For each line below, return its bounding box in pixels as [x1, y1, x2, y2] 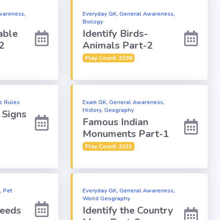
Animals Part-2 [82, 38, 153, 52]
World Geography [82, 194, 130, 202]
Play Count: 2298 [84, 54, 132, 62]
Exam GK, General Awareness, [82, 98, 165, 106]
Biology [82, 18, 103, 26]
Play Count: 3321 [84, 142, 132, 150]
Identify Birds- [82, 27, 148, 40]
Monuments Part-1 [82, 127, 169, 140]
